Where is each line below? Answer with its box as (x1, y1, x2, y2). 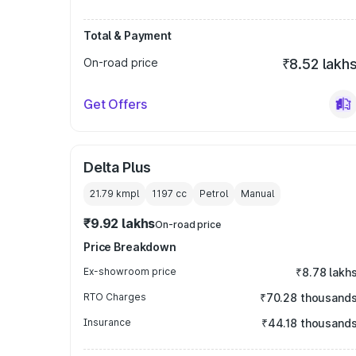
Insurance (83, 316, 131, 328)
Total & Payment (83, 29, 172, 42)
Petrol (199, 188, 228, 199)
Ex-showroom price (83, 265, 176, 277)
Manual (241, 188, 274, 199)
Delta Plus (83, 159, 152, 176)
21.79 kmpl (90, 188, 139, 199)
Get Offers (83, 96, 147, 112)
